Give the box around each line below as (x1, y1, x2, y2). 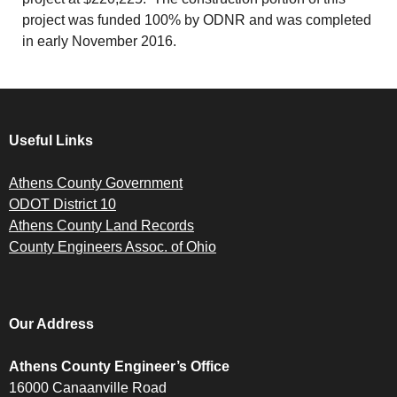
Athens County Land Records (9, 218, 194, 234)
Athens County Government (9, 175, 183, 191)
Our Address (9, 316, 94, 332)
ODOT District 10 (9, 197, 116, 213)
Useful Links (9, 133, 93, 149)
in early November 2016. (22, 34, 176, 50)
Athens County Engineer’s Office (9, 359, 230, 375)
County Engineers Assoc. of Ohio (9, 239, 216, 255)
